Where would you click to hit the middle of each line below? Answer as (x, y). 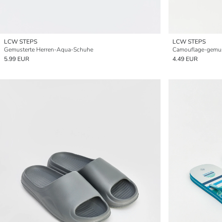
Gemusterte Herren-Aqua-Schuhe (49, 50)
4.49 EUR (185, 59)
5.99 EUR (17, 59)
